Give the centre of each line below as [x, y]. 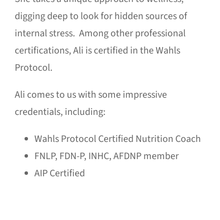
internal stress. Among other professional [100, 34]
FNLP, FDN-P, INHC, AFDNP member [106, 156]
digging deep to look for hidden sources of [101, 16]
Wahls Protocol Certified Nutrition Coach [117, 139]
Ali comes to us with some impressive [91, 95]
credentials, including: [60, 112]
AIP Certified [59, 174]
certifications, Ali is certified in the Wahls [97, 51]
